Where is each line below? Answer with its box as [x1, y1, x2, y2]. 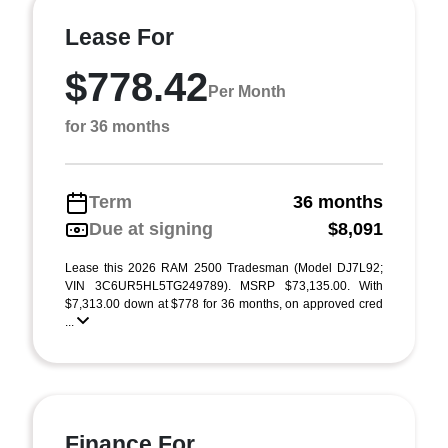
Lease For [65, 24, 174, 50]
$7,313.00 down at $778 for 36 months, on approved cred [65, 297, 383, 311]
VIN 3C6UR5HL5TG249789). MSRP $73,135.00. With [65, 279, 383, 293]
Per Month [208, 82, 286, 100]
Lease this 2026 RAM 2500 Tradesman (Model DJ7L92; [65, 261, 383, 275]
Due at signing [89, 219, 213, 239]
